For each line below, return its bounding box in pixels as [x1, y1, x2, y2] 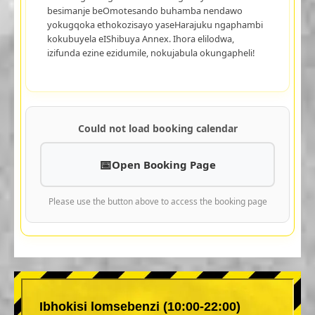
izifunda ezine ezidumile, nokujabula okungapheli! [46, 46, 255, 59]
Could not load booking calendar [77, 121, 238, 135]
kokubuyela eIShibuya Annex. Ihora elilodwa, [46, 32, 234, 45]
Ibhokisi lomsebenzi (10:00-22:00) [39, 299, 240, 314]
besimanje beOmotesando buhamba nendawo [46, 4, 243, 17]
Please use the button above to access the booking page [48, 195, 267, 207]
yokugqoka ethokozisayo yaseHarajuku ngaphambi [46, 18, 263, 31]
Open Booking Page [112, 157, 216, 172]
